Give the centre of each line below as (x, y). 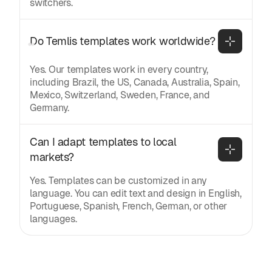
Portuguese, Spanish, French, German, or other (129, 206)
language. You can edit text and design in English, (136, 193)
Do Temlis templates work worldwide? (123, 41)
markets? (52, 157)
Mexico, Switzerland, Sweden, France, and (120, 95)
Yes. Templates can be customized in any (118, 180)
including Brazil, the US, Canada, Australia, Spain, (135, 82)
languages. (53, 219)
